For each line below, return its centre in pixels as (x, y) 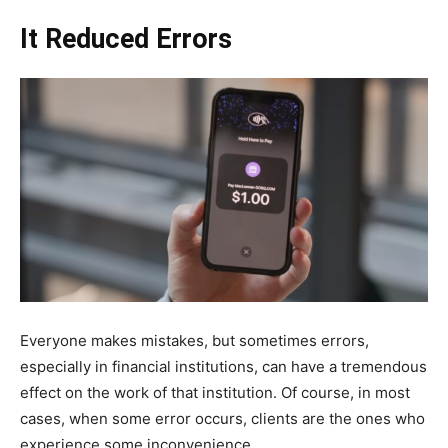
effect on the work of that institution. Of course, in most (215, 392)
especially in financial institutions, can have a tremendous (223, 366)
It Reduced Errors (126, 39)
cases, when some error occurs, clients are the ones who (222, 418)
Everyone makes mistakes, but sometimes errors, (194, 340)
